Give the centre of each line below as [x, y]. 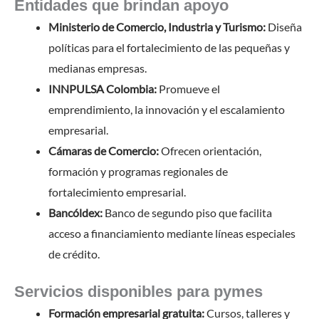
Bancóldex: [75, 212]
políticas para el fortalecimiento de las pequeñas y [169, 47]
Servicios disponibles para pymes [138, 291]
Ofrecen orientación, [210, 150]
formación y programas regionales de [138, 171]
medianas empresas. [98, 68]
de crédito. [74, 253]
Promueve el [188, 88]
